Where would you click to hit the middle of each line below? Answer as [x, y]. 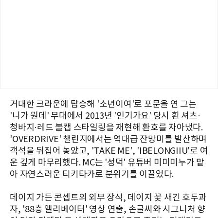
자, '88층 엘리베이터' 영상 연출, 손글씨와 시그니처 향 [108, 209]
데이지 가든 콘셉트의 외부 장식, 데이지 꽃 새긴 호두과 [108, 198]
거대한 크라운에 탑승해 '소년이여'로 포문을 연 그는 [103, 104]
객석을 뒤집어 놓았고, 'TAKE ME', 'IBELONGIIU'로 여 [109, 151]
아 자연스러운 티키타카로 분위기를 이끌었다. [92, 174]
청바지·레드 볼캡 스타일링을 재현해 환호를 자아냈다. [106, 128]
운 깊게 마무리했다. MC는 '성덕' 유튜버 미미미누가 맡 [107, 163]
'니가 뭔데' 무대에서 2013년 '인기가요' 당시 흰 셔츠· [105, 116]
